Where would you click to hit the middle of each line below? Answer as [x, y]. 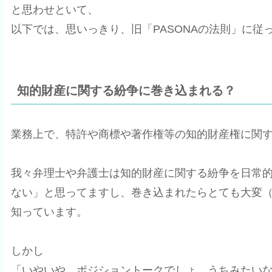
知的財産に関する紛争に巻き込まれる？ [126, 91]
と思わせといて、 [54, 9]
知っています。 [49, 212]
